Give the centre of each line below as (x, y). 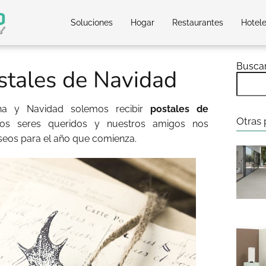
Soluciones (92, 23)
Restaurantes (198, 23)
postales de (179, 109)
